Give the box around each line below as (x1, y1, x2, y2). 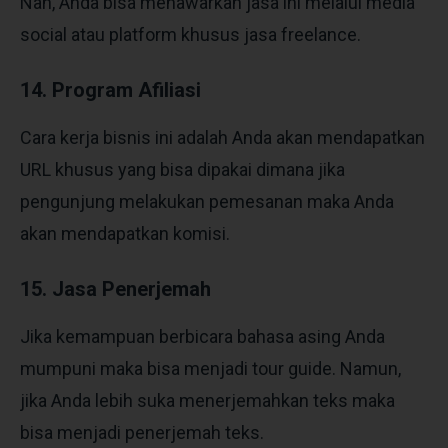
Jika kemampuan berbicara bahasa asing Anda (20, 325, 385, 347)
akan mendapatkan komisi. (20, 222, 234, 244)
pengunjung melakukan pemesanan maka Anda (20, 190, 394, 212)
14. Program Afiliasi (20, 77, 201, 102)
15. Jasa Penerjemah (20, 276, 211, 301)
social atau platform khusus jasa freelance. (20, 23, 365, 45)
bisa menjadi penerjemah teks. (20, 421, 268, 443)
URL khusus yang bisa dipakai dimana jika (20, 158, 345, 180)
